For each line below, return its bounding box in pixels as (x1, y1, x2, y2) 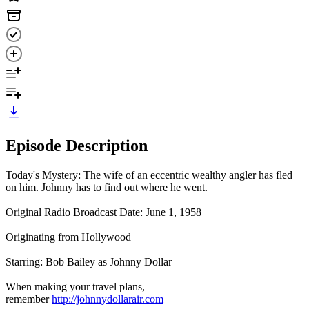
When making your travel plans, (6, 280, 145, 292)
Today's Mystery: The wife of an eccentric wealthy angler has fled (6, 168, 292, 181)
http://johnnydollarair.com (52, 292, 163, 305)
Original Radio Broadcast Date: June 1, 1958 (6, 206, 201, 218)
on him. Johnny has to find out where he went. (6, 181, 208, 193)
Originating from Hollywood (6, 230, 131, 243)
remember (6, 292, 52, 305)
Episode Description (6, 136, 148, 154)
